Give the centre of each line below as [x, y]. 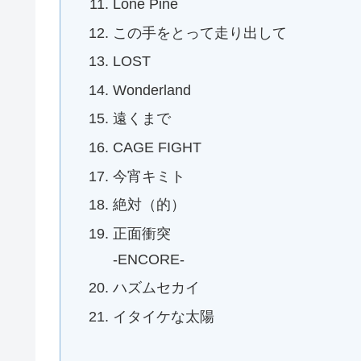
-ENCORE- [149, 259]
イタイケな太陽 [164, 317]
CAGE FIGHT [158, 148]
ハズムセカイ [157, 288]
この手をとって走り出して [200, 33]
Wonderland [152, 90]
